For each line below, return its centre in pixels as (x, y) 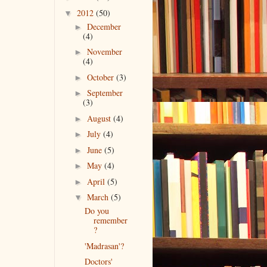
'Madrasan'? (104, 246)
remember (110, 220)
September (105, 93)
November (104, 52)
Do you (97, 211)
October (101, 77)
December (104, 26)
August (100, 118)
